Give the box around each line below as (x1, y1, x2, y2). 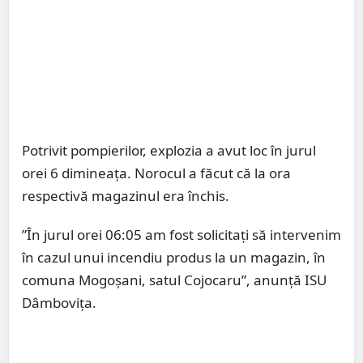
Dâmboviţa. (22, 293, 96, 312)
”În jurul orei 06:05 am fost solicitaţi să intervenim (22, 224, 341, 244)
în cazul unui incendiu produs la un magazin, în (22, 247, 326, 267)
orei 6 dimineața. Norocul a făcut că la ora (22, 163, 291, 182)
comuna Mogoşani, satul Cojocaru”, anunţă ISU (22, 270, 327, 289)
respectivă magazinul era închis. (22, 186, 236, 205)
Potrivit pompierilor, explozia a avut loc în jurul (22, 140, 316, 160)
